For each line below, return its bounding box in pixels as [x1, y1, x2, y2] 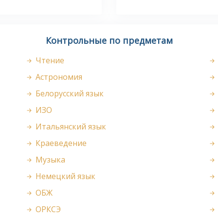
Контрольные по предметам [45, 35, 173, 47]
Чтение [33, 55, 64, 66]
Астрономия [33, 72, 82, 83]
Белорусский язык [33, 88, 104, 99]
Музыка [33, 154, 65, 165]
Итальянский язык [33, 121, 106, 132]
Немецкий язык [33, 171, 95, 182]
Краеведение [33, 138, 87, 149]
